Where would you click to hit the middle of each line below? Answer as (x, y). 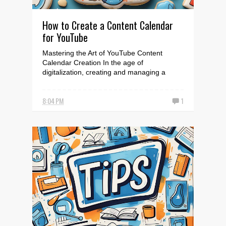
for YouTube (65, 37)
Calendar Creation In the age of (93, 63)
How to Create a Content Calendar (108, 25)
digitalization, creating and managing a (104, 72)
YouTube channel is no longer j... (95, 82)
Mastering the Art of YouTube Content (102, 53)
